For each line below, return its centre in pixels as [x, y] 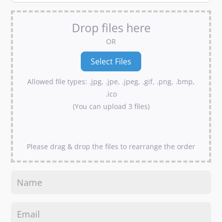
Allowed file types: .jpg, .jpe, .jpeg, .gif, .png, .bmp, [111, 81]
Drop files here [111, 28]
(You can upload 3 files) [111, 106]
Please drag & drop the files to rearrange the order [111, 146]
